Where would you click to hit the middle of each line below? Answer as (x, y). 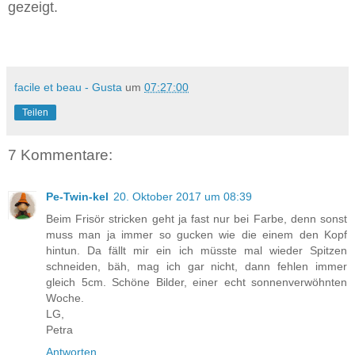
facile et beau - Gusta (68, 88)
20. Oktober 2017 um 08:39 (183, 196)
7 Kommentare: (60, 155)
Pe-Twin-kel (77, 196)
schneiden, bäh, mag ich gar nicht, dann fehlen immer (197, 266)
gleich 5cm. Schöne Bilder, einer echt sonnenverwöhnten (197, 282)
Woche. (65, 298)
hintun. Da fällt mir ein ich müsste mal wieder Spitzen (197, 250)
